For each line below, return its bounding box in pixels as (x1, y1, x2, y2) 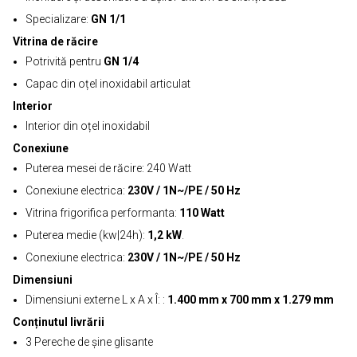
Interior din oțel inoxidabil (25, 120, 150, 132)
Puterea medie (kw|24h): (25, 229, 147, 241)
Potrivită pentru (25, 55, 104, 68)
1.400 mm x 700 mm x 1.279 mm (167, 293, 334, 306)
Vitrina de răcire (13, 35, 98, 48)
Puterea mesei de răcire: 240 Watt (25, 162, 191, 175)
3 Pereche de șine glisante (25, 335, 153, 348)
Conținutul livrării (13, 316, 104, 328)
